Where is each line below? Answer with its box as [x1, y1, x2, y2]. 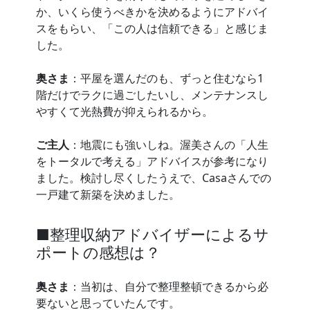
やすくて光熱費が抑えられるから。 [36, 103, 213, 119]
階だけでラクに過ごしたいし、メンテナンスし [36, 86, 268, 102]
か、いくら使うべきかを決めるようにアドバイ [36, 3, 268, 19]
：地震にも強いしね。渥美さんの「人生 [69, 136, 268, 152]
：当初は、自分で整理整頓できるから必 [69, 278, 268, 294]
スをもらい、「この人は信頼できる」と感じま [36, 20, 268, 36]
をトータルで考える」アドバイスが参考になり [36, 153, 268, 169]
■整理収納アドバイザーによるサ [36, 224, 269, 244]
